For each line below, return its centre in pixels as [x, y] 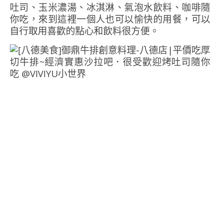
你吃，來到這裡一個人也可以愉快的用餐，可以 [110, 19]
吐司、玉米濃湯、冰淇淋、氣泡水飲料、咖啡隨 [110, 8]
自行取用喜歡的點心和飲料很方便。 [84, 31]
